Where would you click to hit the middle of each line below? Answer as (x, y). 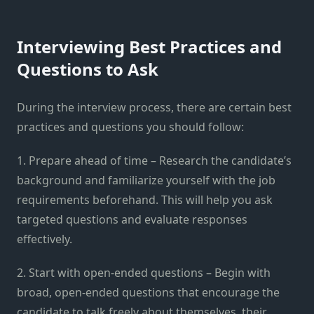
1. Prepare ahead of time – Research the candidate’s (154, 160)
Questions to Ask (88, 69)
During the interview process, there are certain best (154, 107)
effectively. (45, 239)
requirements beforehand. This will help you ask (145, 199)
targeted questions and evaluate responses (132, 219)
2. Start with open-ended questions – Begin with (144, 272)
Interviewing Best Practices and (149, 46)
